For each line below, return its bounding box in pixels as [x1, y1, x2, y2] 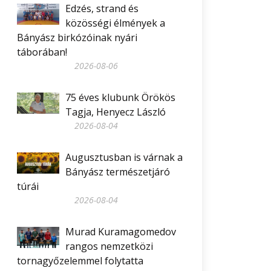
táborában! [17, 45, 67, 59]
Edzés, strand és [65, 2, 139, 15]
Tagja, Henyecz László [65, 105, 166, 119]
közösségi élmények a [65, 16, 165, 30]
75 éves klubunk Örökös [65, 91, 175, 104]
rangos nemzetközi [65, 240, 153, 253]
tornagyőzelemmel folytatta [17, 254, 143, 267]
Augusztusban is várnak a [65, 151, 183, 164]
